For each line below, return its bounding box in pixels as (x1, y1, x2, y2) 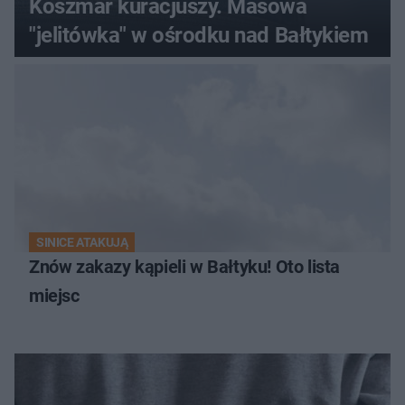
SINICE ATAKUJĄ (36, 235, 128, 250)
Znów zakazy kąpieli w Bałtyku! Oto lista (29, 256, 340, 278)
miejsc (29, 285, 80, 307)
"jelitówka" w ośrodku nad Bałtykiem (29, 23, 369, 49)
